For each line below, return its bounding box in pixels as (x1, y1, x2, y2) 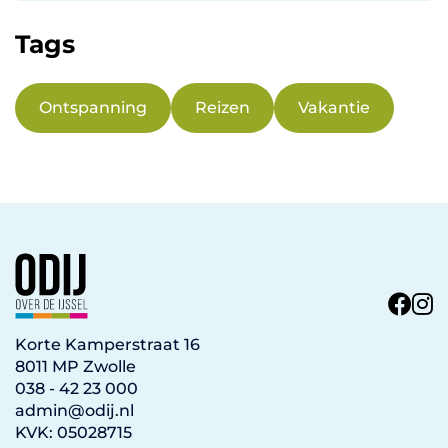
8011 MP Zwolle (15, 356, 136, 376)
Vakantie (298, 97, 370, 117)
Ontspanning (39, 97, 147, 117)
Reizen (195, 97, 250, 117)
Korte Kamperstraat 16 (15, 334, 200, 354)
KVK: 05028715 (15, 422, 132, 442)
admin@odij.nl (15, 400, 134, 420)
